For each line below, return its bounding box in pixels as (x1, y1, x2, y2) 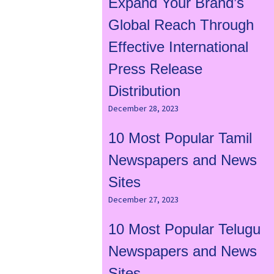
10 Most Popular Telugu (108, 221, 261, 238)
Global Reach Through (108, 17, 254, 34)
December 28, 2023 (108, 103, 179, 114)
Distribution (108, 83, 180, 100)
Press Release (108, 61, 202, 78)
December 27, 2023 (108, 194, 179, 206)
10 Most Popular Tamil (108, 130, 252, 147)
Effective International (108, 39, 248, 56)
